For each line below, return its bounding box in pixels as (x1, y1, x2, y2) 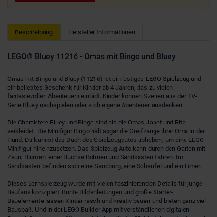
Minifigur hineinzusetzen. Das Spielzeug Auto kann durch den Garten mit (7, 144, 206, 152)
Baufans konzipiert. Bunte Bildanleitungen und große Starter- (7, 188, 173, 196)
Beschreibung (15, 28, 53, 36)
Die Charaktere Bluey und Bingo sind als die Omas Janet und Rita (7, 118, 186, 126)
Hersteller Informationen (68, 28, 135, 36)
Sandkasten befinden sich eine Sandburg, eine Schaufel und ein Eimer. (7, 162, 201, 170)
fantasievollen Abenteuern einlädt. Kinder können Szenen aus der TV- (7, 92, 198, 100)
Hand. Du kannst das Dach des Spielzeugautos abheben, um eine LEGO (7, 136, 204, 143)
